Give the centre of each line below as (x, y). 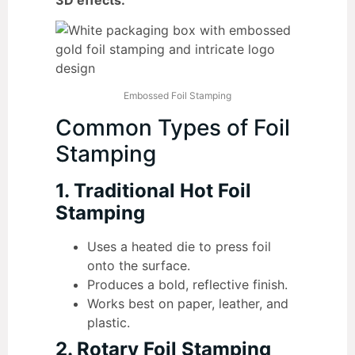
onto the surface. (139, 265)
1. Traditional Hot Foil (153, 190)
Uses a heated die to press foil (179, 246)
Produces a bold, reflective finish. (187, 284)
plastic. (109, 322)
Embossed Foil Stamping (177, 96)
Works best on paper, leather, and (188, 303)
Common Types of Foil (173, 127)
